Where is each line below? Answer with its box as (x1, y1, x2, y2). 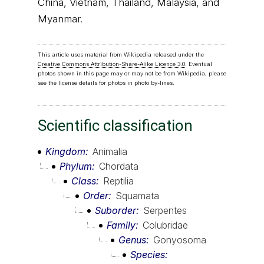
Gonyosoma (153, 234, 206, 246)
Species (130, 249, 165, 261)
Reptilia (103, 175, 134, 187)
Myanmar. (38, 13, 82, 25)
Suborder (95, 204, 136, 217)
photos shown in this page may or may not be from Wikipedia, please (38, 70, 226, 77)
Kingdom (45, 146, 85, 158)
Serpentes (143, 204, 187, 217)
